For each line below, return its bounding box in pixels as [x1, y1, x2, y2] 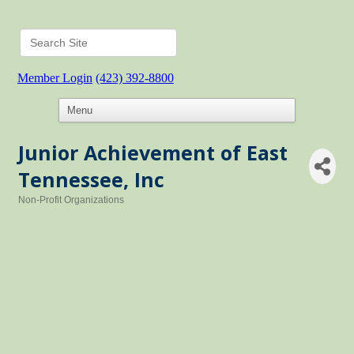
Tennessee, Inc [18, 166, 164, 193]
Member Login [17, 71, 92, 85]
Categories [17, 205, 67, 216]
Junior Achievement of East [18, 139, 288, 166]
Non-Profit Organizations [18, 194, 124, 205]
